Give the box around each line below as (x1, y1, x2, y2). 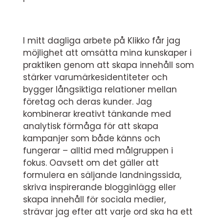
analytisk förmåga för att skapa (23, 120, 158, 132)
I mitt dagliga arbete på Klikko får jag (23, 35, 180, 46)
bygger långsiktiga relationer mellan (23, 84, 177, 95)
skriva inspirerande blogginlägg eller (23, 181, 176, 193)
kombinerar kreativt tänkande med (23, 108, 171, 120)
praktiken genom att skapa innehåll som (23, 59, 194, 71)
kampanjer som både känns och (23, 132, 160, 144)
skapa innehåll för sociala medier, (23, 194, 166, 205)
